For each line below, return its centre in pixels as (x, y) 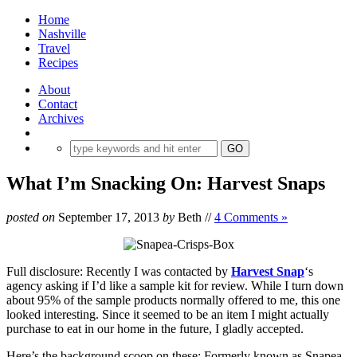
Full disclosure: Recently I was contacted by (119, 271)
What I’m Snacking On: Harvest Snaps (166, 183)
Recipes (58, 63)
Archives (61, 118)
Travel (54, 48)
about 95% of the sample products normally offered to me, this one (173, 300)
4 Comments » (251, 217)
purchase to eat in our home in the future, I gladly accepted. (155, 328)
